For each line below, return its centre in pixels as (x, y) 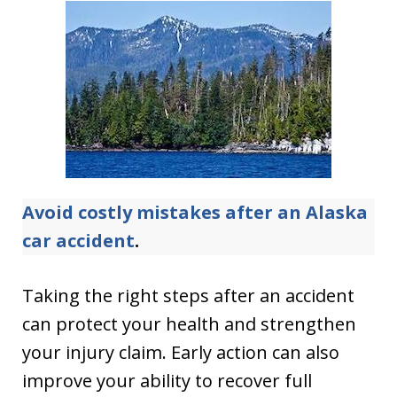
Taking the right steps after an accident (188, 296)
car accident (78, 241)
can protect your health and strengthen (189, 324)
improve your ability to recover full (167, 381)
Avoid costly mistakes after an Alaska (195, 212)
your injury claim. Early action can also (181, 352)
